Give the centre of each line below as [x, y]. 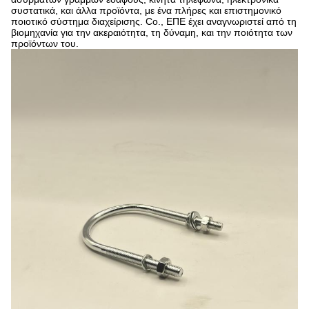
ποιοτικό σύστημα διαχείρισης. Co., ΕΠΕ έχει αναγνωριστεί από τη [154, 21]
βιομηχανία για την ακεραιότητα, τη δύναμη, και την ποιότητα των [152, 32]
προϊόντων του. [45, 43]
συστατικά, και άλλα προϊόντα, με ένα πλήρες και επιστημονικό [146, 10]
